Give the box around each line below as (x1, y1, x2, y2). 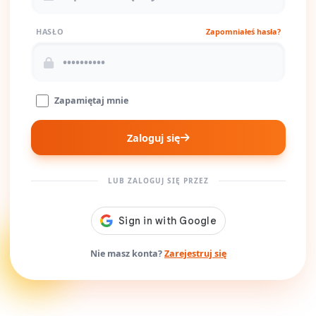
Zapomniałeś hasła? (205, 26, 281, 37)
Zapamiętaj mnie (54, 95, 128, 107)
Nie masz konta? (90, 247, 164, 260)
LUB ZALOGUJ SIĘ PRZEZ (108, 175, 209, 186)
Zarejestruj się (164, 247, 226, 260)
